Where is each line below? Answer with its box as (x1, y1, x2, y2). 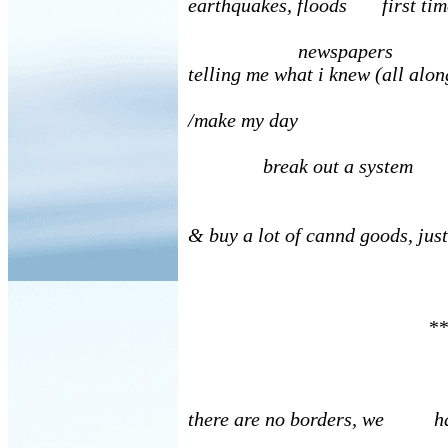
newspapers (188, 40, 393, 62)
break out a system (188, 155, 413, 177)
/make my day (188, 109, 298, 131)
